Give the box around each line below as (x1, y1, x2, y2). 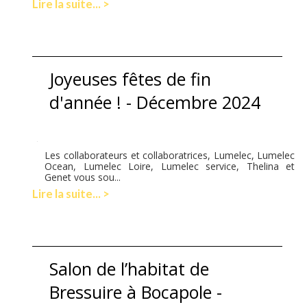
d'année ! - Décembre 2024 (49, 90, 261, 114)
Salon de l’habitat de (49, 256, 210, 280)
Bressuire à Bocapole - (49, 280, 223, 304)
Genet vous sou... (45, 170, 121, 184)
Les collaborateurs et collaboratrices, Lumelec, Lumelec (45, 148, 295, 162)
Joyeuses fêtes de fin (49, 66, 212, 90)
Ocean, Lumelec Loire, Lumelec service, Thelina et (45, 159, 295, 173)
